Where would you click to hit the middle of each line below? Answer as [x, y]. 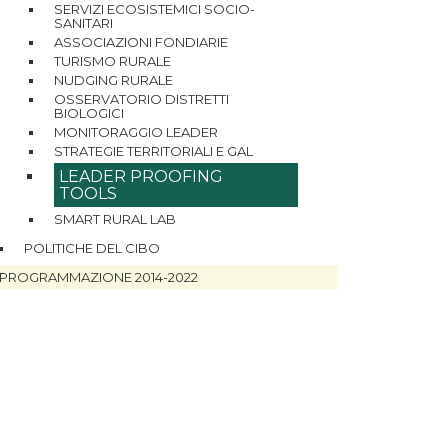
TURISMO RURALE [112, 61]
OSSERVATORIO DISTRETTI [141, 99]
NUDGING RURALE [113, 80]
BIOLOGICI [89, 113]
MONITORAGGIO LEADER [136, 132]
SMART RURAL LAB [115, 219]
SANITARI [83, 23]
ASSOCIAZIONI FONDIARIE [141, 42]
